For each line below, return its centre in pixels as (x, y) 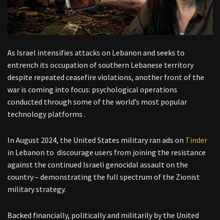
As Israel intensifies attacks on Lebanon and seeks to (96, 52)
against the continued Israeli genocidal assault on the (98, 164)
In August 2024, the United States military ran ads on (96, 140)
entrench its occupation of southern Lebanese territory (100, 65)
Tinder (196, 140)
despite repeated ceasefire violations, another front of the (106, 77)
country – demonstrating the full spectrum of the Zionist (104, 177)
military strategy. (37, 189)
